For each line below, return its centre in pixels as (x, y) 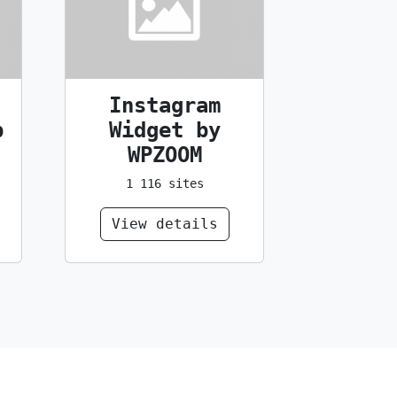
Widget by (164, 130)
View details (164, 223)
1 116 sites (164, 183)
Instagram (164, 105)
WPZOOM (164, 155)
